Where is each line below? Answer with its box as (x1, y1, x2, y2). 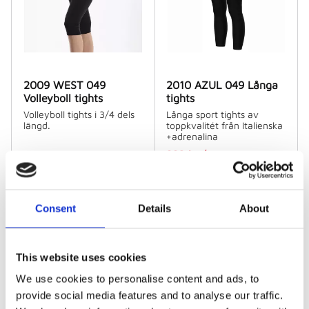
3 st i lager (174, 183, 214, 195)
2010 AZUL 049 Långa (166, 78, 279, 91)
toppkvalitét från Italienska (166, 119, 283, 131)
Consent (34, 202, 76, 214)
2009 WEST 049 (23, 78, 106, 91)
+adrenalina (166, 130, 219, 142)
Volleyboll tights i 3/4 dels (23, 108, 134, 120)
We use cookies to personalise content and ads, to (16, 272, 259, 285)
